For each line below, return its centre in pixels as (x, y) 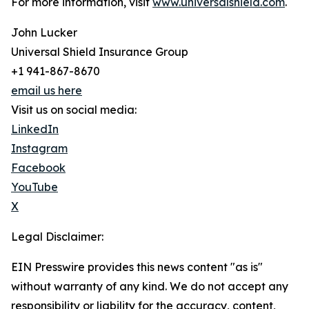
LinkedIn (35, 129)
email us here (47, 90)
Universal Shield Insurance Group (100, 52)
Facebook (38, 168)
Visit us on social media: (74, 110)
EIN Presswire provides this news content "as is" (137, 267)
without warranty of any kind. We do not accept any (150, 286)
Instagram (39, 148)
